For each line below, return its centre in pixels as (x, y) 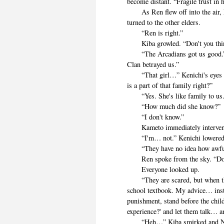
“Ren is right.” (155, 33)
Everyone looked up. (163, 169)
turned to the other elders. (164, 22)
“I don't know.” (156, 117)
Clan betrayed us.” (153, 64)
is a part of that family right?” (170, 85)
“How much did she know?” (174, 106)
